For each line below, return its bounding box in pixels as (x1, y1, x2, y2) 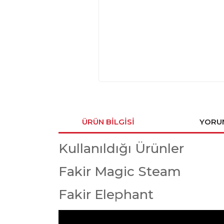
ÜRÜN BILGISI (81, 117, 134, 126)
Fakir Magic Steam (58, 163, 181, 179)
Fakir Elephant (58, 186, 153, 202)
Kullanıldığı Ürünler (58, 140, 184, 156)
